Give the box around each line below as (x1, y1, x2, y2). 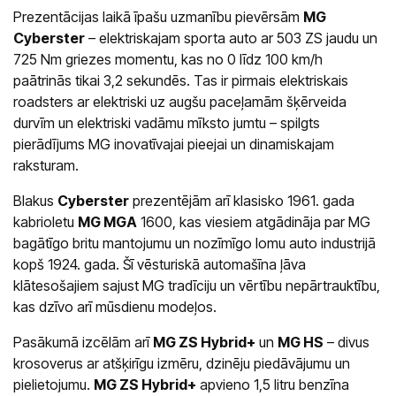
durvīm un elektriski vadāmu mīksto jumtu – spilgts (13, 113, 320, 132)
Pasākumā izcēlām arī (13, 332, 153, 351)
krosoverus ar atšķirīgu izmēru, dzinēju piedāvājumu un (13, 354, 350, 372)
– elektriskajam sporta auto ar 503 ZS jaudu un (85, 28, 377, 47)
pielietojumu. (13, 375, 94, 393)
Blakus (13, 191, 57, 209)
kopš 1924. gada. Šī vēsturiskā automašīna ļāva (13, 255, 306, 273)
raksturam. (13, 156, 79, 174)
